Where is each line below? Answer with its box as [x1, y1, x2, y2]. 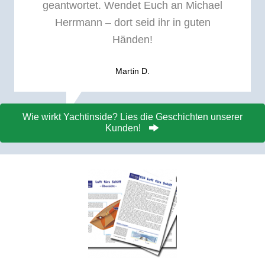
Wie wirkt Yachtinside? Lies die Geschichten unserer [22, 112, 243, 122]
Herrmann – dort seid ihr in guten [54, 16, 211, 28]
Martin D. [115, 66, 150, 76]
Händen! [112, 33, 153, 46]
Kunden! [105, 123, 141, 134]
